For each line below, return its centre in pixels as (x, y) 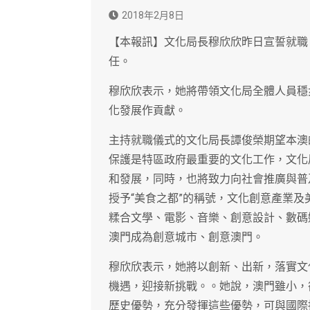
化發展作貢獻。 (147, 111)
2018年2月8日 (153, 16)
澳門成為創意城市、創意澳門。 (186, 237)
